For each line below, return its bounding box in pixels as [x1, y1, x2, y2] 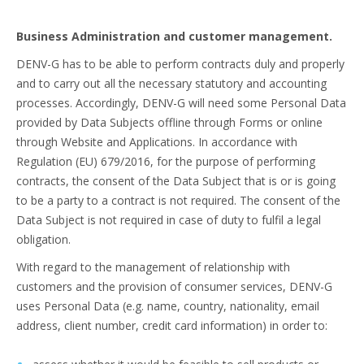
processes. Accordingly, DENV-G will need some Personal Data [16, 95, 346, 110]
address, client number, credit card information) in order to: [16, 318, 327, 333]
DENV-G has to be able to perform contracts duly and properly [16, 56, 344, 71]
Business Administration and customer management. [16, 28, 332, 44]
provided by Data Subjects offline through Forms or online [16, 115, 323, 130]
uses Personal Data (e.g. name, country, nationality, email [16, 298, 319, 314]
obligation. [16, 232, 71, 247]
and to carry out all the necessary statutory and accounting [16, 76, 327, 91]
